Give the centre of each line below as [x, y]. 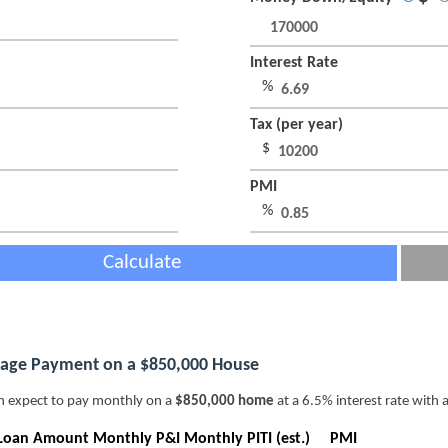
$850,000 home [224, 402]
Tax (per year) [298, 125]
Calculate [142, 263]
